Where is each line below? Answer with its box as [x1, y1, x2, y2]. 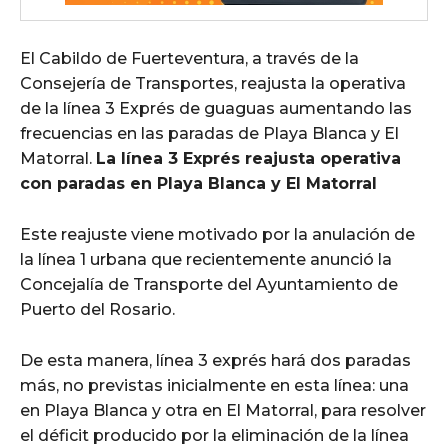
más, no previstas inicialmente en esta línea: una [20, 375, 409, 395]
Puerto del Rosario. [20, 299, 175, 319]
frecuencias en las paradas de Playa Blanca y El [20, 123, 399, 143]
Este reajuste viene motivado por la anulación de [20, 224, 415, 244]
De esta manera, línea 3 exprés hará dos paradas [20, 350, 411, 370]
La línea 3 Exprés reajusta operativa [96, 148, 401, 168]
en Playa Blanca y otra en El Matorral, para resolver [20, 400, 426, 420]
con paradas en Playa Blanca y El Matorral [20, 173, 377, 193]
